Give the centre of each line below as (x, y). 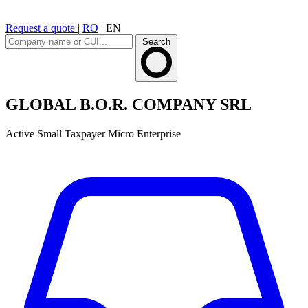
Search (156, 42)
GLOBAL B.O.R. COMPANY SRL (129, 104)
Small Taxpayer (71, 133)
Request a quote (42, 28)
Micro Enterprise (144, 133)
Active (20, 133)
